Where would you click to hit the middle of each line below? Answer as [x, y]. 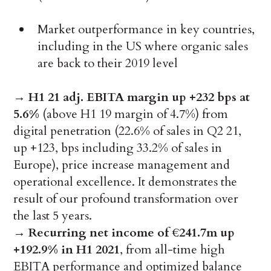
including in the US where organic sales [143, 47]
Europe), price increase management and [122, 165]
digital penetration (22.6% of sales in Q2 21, [128, 131]
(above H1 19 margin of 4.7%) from [134, 114]
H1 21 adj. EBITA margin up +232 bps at [139, 97]
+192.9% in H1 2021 [67, 250]
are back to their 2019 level [108, 64]
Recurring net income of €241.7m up [132, 233]
